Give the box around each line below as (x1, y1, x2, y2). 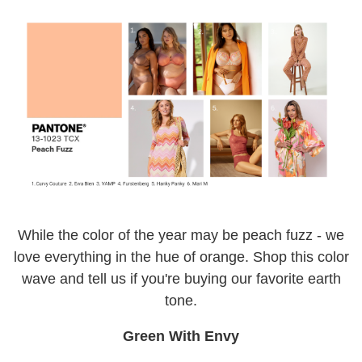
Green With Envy (123, 327, 239, 344)
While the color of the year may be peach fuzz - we (18, 226, 344, 243)
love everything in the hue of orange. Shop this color (13, 248, 349, 265)
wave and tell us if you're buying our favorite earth (21, 270, 341, 287)
